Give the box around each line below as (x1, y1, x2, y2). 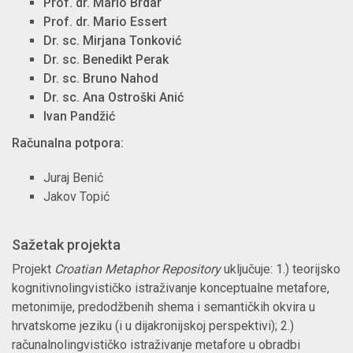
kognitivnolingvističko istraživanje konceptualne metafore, (12, 281, 329, 296)
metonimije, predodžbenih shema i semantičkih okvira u (12, 299, 315, 315)
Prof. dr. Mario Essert (43, 14, 167, 30)
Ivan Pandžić (43, 109, 115, 124)
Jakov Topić (43, 189, 110, 205)
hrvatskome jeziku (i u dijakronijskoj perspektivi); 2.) (12, 318, 294, 334)
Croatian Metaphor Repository (54, 262, 221, 277)
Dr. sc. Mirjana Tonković (43, 33, 181, 49)
